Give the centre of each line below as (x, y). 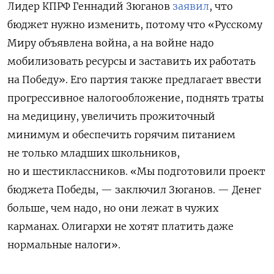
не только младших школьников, (94, 153)
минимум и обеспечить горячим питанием (121, 134)
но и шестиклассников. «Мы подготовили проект (136, 171)
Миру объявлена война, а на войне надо (111, 43)
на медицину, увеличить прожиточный (111, 116)
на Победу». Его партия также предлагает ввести (135, 79)
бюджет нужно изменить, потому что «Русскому (135, 24)
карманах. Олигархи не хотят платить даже (120, 226)
